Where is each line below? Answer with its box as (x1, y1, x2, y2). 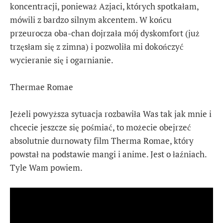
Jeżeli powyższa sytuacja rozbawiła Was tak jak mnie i (10, 108, 212, 119)
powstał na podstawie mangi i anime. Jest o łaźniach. (10, 148, 207, 160)
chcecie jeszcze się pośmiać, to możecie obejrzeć (10, 121, 191, 133)
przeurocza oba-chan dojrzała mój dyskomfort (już (10, 27, 200, 39)
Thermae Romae (10, 81, 73, 93)
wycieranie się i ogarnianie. (10, 54, 113, 66)
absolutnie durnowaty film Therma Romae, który (10, 134, 194, 146)
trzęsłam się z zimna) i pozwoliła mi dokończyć (10, 40, 184, 52)
